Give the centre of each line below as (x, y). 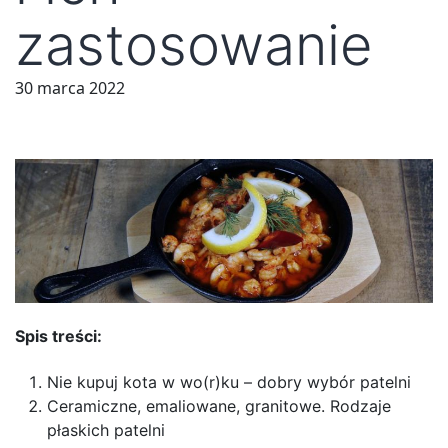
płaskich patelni (106, 430)
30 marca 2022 (70, 88)
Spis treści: (58, 336)
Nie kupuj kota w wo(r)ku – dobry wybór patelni (229, 382)
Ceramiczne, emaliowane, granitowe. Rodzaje (219, 406)
